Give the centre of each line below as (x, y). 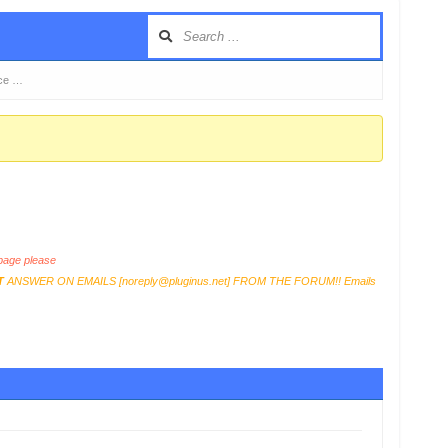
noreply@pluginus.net (174, 281)
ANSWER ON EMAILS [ (62, 281)
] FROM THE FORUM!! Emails (301, 281)
